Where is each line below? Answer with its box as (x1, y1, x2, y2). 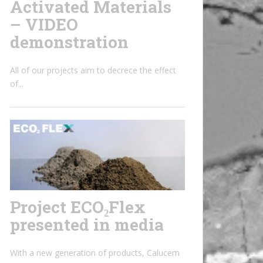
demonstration (10, 31, 129, 53)
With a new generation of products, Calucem (10, 247, 180, 259)
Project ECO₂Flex (10, 196, 146, 218)
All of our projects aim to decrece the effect (10, 64, 176, 76)
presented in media (10, 214, 164, 236)
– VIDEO (10, 13, 78, 35)
